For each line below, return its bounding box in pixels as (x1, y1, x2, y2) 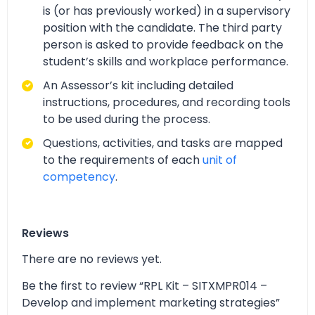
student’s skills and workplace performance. (43, 53, 288, 70)
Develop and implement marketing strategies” (22, 295, 280, 311)
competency (43, 168, 115, 185)
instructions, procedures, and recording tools (43, 94, 290, 110)
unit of (202, 151, 237, 168)
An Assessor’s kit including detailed (43, 77, 233, 94)
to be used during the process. (43, 110, 210, 127)
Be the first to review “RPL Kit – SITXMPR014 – (22, 278, 267, 295)
